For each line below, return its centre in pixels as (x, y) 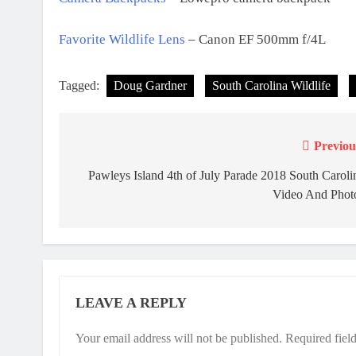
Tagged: (81, 85)
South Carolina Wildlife (271, 85)
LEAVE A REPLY (131, 302)
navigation (117, 178)
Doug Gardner (150, 85)
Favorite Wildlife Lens (122, 39)
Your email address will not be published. (179, 338)
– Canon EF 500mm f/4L (255, 39)
